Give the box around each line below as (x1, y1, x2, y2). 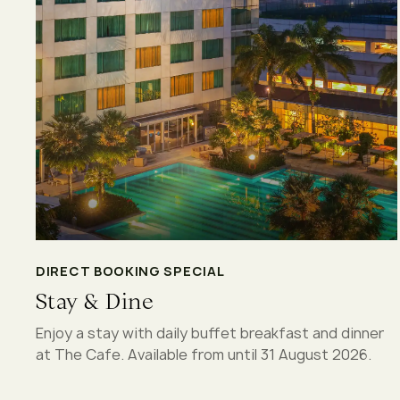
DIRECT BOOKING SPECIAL (36, 262, 225, 279)
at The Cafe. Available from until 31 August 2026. (36, 344, 371, 364)
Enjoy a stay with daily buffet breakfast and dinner (36, 322, 384, 343)
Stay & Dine (36, 286, 154, 316)
